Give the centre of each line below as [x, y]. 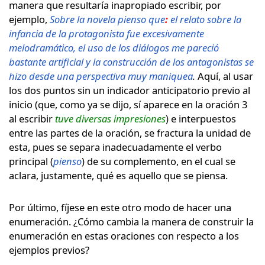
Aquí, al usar [225, 76]
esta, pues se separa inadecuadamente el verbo [115, 147]
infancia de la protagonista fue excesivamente [106, 33]
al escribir [32, 118]
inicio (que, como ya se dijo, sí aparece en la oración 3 [128, 104]
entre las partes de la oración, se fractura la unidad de [130, 132]
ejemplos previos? [49, 250]
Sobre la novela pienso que [107, 19]
